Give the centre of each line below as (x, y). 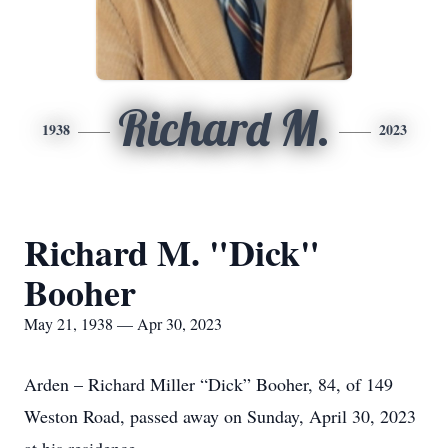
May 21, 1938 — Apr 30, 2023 (123, 323)
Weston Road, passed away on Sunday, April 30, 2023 (220, 416)
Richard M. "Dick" (172, 252)
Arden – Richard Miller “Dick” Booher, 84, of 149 (208, 384)
